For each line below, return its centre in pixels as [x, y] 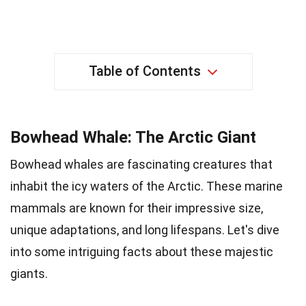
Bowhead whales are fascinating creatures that [141, 164]
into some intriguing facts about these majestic [142, 251]
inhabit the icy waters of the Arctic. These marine [147, 186]
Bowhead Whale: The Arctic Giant [133, 137]
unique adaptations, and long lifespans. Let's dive [145, 229]
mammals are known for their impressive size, [137, 208]
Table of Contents [144, 71]
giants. [29, 273]
